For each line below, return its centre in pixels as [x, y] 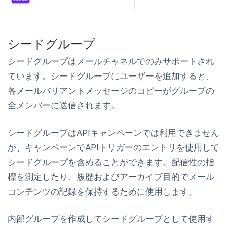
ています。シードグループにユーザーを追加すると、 [111, 76]
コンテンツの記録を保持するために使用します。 [102, 191]
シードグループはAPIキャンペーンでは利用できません [113, 133]
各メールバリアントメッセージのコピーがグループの [111, 90]
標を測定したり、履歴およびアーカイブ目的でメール [111, 177]
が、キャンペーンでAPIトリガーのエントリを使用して [113, 147]
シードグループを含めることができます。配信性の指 [111, 162]
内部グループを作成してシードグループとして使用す [111, 219]
